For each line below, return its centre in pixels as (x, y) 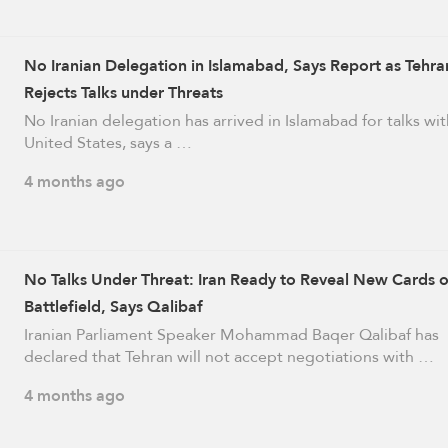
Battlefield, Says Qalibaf (113, 306)
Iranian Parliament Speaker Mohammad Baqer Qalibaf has (231, 334)
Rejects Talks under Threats (123, 93)
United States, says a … (107, 143)
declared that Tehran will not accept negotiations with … (228, 356)
